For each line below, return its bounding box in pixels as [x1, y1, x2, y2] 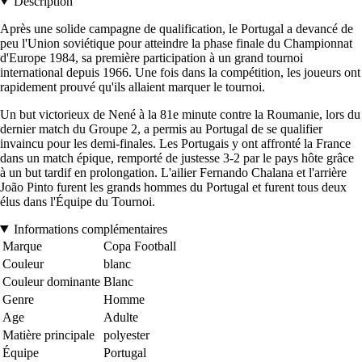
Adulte [103, 309, 138, 324]
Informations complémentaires [13, 221, 167, 236]
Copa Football [103, 238, 176, 253]
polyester [103, 327, 149, 342]
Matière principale [2, 327, 95, 342]
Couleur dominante [2, 274, 100, 288]
